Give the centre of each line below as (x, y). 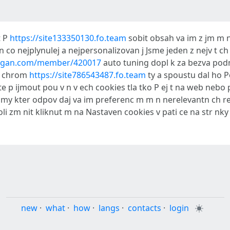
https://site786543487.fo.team (88, 75)
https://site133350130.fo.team (68, 38)
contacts (144, 208)
